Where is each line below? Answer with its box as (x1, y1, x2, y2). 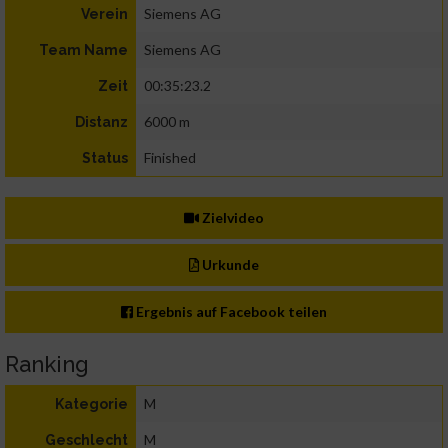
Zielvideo (199, 209, 265, 227)
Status (82, 150, 128, 167)
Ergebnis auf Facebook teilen (133, 303, 328, 321)
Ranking (5, 351, 89, 378)
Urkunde (199, 256, 260, 274)
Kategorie (55, 396, 128, 413)
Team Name (39, 42, 128, 59)
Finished (144, 149, 196, 167)
